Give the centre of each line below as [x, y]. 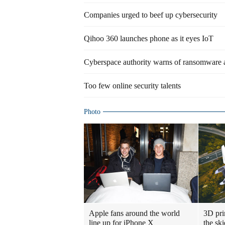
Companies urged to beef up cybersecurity [151, 15]
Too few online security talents [132, 86]
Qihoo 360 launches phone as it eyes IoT [149, 38]
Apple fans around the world [134, 213]
